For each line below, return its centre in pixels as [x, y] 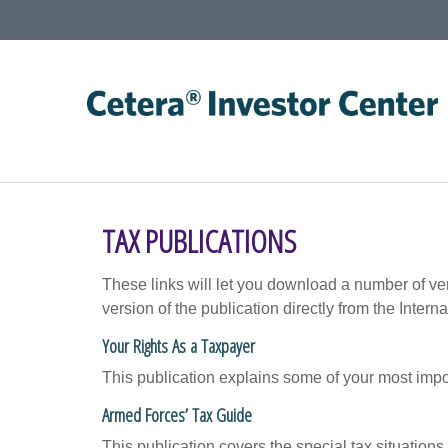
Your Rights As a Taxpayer [178, 345]
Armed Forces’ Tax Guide [177, 414]
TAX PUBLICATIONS [199, 240]
